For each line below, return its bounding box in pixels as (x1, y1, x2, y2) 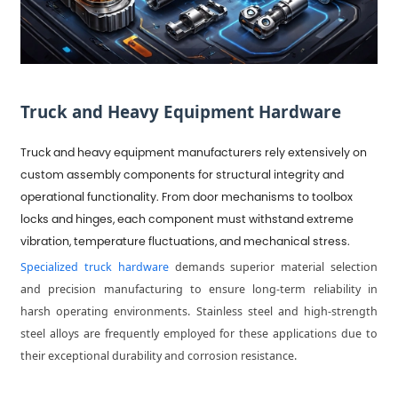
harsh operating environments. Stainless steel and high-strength (20, 304, 378, 320)
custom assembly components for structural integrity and (20, 167, 345, 183)
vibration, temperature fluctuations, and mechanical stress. (20, 234, 351, 250)
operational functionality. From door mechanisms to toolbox (20, 189, 354, 205)
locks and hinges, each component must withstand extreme (20, 211, 354, 227)
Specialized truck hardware (20, 259, 169, 275)
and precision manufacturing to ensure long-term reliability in (20, 282, 378, 298)
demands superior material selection (168, 259, 378, 275)
